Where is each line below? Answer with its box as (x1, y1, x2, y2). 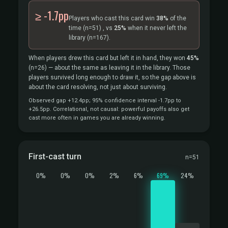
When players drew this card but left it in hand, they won (28, 54, 187, 62)
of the (168, 15, 186, 22)
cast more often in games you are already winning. (28, 115, 165, 121)
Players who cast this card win (69, 15, 156, 22)
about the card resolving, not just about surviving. (28, 83, 167, 91)
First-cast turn (28, 152, 81, 161)
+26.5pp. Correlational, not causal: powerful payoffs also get (28, 106, 189, 112)
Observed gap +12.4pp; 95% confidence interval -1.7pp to (28, 97, 181, 104)
